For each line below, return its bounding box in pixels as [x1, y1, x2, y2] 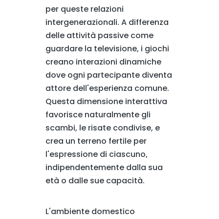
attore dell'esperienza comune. [45, 83, 169, 94]
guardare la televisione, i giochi [45, 43, 169, 54]
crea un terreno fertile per [45, 135, 147, 147]
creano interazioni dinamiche [45, 56, 161, 67]
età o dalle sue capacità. [45, 175, 145, 186]
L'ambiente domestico [45, 206, 135, 217]
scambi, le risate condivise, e [45, 122, 160, 133]
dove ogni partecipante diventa [45, 69, 172, 81]
